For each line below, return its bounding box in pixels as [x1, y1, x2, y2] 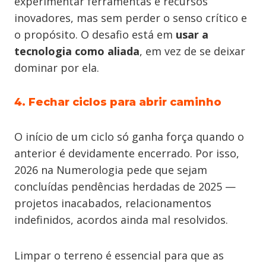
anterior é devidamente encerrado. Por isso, [14, 146, 239, 160]
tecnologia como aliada [14, 44, 140, 58]
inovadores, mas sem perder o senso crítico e [14, 11, 247, 25]
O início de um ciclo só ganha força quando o [14, 129, 244, 144]
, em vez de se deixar [140, 44, 245, 58]
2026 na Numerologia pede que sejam [14, 163, 207, 177]
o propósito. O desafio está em [14, 27, 176, 42]
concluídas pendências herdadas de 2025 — [14, 179, 236, 194]
